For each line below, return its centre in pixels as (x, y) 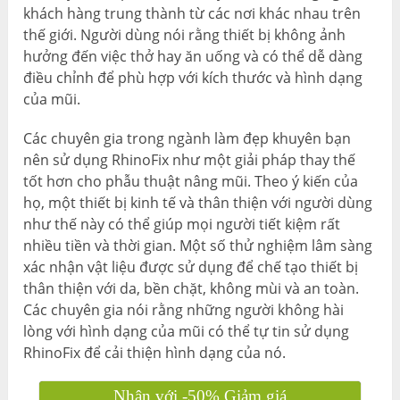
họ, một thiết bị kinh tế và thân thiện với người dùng (198, 203)
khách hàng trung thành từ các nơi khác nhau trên (192, 14)
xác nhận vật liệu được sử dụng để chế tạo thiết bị (191, 267)
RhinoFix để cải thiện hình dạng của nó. (155, 353)
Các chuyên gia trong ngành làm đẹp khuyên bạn (187, 139)
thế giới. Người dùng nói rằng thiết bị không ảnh (185, 35)
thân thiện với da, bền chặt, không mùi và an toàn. (192, 289)
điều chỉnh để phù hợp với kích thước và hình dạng (193, 78)
